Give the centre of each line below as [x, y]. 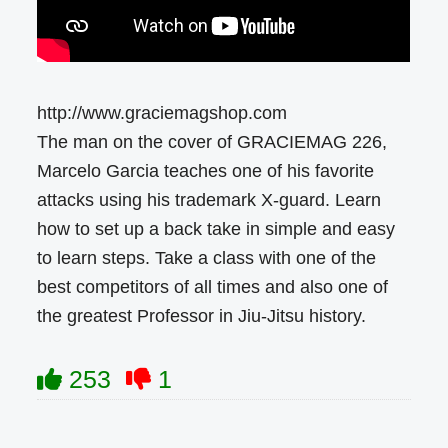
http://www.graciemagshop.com [162, 113]
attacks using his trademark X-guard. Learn [209, 200]
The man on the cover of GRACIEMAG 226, [212, 142]
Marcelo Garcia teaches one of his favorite [206, 171]
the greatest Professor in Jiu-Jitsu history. [202, 316]
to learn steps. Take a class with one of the [207, 258]
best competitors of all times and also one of [213, 287]
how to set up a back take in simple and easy [216, 229]
